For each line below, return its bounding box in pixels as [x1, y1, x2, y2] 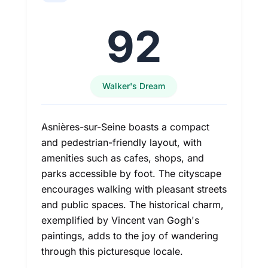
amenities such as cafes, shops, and [41, 152, 204, 164]
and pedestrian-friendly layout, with [41, 136, 202, 148]
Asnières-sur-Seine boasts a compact [41, 121, 209, 133]
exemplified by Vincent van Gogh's [41, 214, 199, 226]
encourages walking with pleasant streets [41, 183, 227, 195]
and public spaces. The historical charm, [41, 199, 224, 211]
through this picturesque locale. [41, 245, 183, 257]
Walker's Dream [102, 81, 166, 91]
